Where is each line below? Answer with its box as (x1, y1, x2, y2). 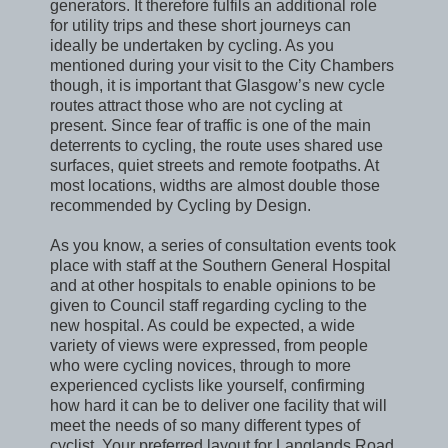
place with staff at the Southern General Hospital (50, 256, 391, 274)
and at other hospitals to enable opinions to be (50, 276, 376, 294)
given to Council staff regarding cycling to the (50, 296, 367, 314)
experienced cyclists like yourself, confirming (50, 376, 365, 394)
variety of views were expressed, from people (50, 336, 368, 354)
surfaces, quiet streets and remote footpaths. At (50, 156, 379, 174)
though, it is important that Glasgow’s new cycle (50, 76, 385, 94)
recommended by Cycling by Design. (50, 196, 311, 214)
